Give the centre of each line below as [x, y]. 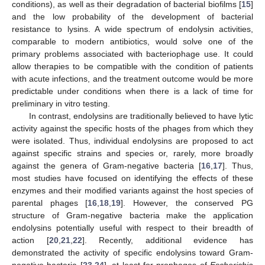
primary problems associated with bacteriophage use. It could [132, 54]
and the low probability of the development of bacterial [132, 16]
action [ [30, 240]
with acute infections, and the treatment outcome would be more [132, 78]
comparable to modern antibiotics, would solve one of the [132, 41]
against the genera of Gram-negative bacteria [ [107, 165]
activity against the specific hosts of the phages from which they [132, 128]
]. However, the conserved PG [187, 203]
